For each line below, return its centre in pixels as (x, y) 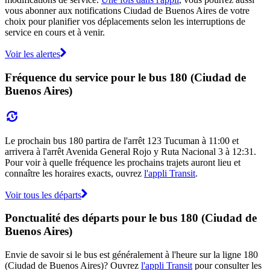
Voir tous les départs (43, 195)
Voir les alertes (33, 54)
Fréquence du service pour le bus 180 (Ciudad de (125, 77)
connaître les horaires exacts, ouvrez (74, 173)
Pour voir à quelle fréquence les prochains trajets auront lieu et (123, 162)
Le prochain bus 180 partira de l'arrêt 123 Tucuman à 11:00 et (122, 140)
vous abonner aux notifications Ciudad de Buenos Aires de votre (127, 11)
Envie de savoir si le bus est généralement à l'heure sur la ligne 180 (131, 254)
